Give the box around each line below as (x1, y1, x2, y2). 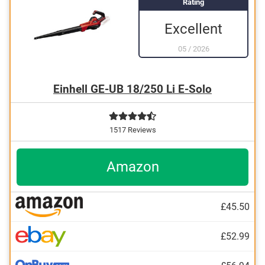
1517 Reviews (109, 125, 156, 134)
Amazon (106, 159, 159, 175)
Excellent (164, 20, 222, 37)
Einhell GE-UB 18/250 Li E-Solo (53, 82, 212, 96)
